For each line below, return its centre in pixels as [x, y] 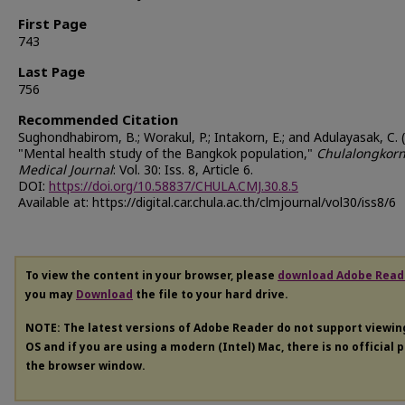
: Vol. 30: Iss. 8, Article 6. [183, 170]
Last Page [52, 72]
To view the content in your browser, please [151, 275]
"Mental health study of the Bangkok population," [167, 154]
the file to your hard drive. [211, 294]
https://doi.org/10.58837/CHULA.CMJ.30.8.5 [174, 186]
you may [51, 294]
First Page [52, 24]
